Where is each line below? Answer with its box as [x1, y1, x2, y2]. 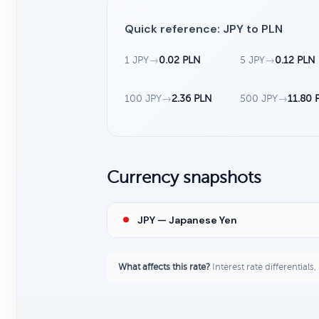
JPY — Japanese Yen [137, 213, 237, 226]
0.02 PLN [159, 54, 201, 66]
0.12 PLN [275, 54, 316, 66]
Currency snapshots [107, 167, 261, 187]
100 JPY [125, 93, 162, 104]
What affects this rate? [118, 261, 210, 272]
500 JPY [240, 93, 278, 104]
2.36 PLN [172, 93, 212, 104]
